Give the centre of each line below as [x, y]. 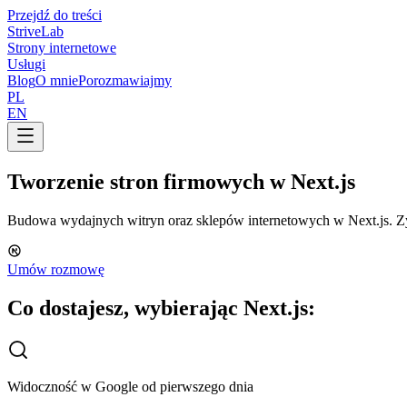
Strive [24, 31]
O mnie [57, 80]
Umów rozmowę [56, 269]
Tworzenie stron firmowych [136, 181]
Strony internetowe [62, 48]
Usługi [26, 64]
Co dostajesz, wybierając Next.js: [161, 308]
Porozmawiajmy [125, 80]
